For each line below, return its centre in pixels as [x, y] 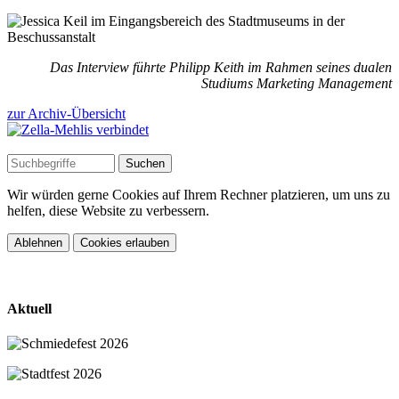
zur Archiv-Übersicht [66, 113]
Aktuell [29, 308]
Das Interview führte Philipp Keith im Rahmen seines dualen [221, 67]
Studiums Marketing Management [297, 83]
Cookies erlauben [125, 242]
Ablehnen [38, 242]
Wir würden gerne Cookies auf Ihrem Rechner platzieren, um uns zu [199, 194]
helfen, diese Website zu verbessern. [108, 210]
